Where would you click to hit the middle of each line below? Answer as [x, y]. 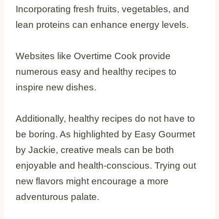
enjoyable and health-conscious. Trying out [106, 165]
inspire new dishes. [56, 87]
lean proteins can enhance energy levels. [102, 24]
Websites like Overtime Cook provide [93, 56]
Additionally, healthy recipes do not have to [105, 118]
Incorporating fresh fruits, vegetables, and [102, 9]
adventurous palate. [57, 197]
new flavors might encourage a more [92, 181]
